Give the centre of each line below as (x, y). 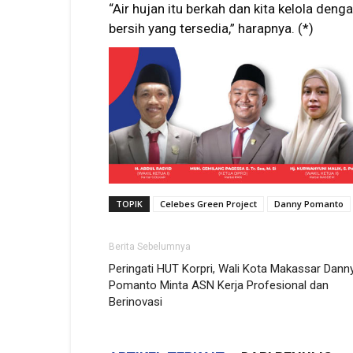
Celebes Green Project (208, 203)
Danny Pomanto (309, 203)
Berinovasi (136, 301)
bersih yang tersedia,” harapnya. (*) (211, 28)
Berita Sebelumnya (150, 246)
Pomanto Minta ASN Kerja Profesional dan (219, 285)
